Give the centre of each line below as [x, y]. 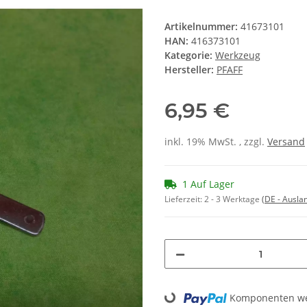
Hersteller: [189, 70]
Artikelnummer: [202, 27]
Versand [286, 142]
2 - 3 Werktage [233, 199]
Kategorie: [190, 56]
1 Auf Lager [208, 184]
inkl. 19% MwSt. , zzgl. [216, 142]
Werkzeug [238, 56]
